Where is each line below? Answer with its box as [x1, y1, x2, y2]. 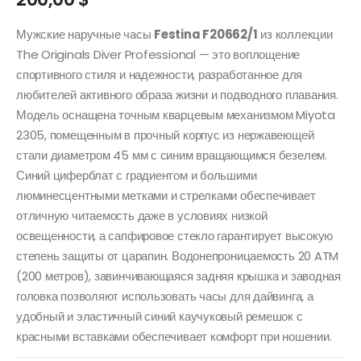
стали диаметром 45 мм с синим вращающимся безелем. [16, 146, 327, 164]
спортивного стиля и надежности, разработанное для [16, 65, 303, 83]
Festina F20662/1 [154, 25, 258, 43]
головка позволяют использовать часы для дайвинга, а [16, 287, 313, 305]
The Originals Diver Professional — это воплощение [16, 45, 301, 63]
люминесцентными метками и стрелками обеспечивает [16, 186, 316, 204]
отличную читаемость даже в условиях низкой [16, 206, 268, 224]
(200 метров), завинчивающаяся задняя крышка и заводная [16, 267, 341, 284]
